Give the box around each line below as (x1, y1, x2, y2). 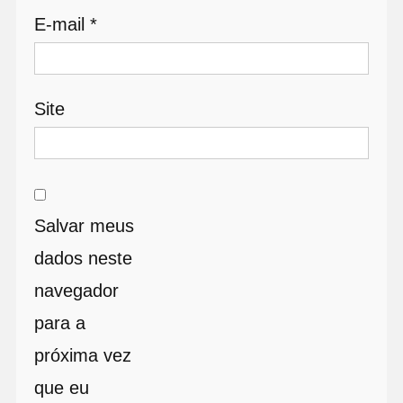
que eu (33, 377, 89, 398)
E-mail (33, 14, 90, 35)
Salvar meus (33, 215, 134, 236)
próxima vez (33, 345, 131, 365)
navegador (33, 280, 119, 300)
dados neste (33, 247, 132, 268)
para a (33, 312, 85, 333)
